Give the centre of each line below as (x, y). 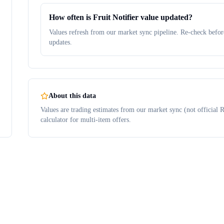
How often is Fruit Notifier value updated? (121, 17)
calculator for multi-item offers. (86, 120)
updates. (60, 42)
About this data (72, 96)
